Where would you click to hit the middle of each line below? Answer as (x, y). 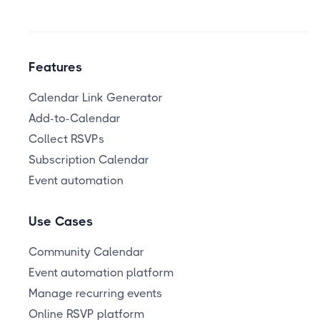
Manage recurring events (95, 293)
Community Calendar (86, 252)
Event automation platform (101, 272)
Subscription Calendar (89, 160)
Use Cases (61, 221)
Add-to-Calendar (75, 118)
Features (55, 67)
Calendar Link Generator (96, 97)
